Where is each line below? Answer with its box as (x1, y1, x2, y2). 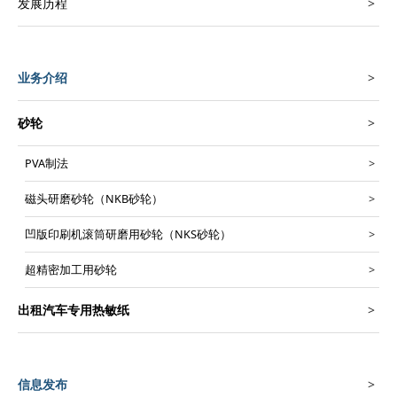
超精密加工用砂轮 (25, 261, 117, 277)
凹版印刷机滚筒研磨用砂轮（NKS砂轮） (25, 226, 231, 242)
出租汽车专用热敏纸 (18, 300, 129, 318)
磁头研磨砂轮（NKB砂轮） (25, 191, 163, 206)
